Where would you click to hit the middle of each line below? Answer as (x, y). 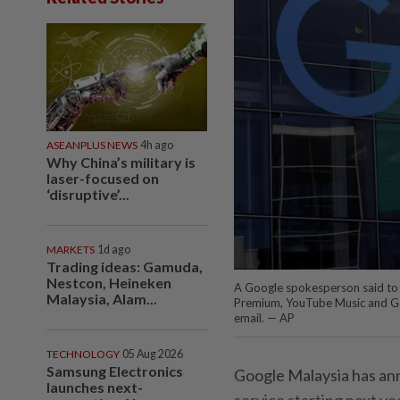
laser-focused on (103, 178)
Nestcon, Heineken (109, 282)
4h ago (157, 145)
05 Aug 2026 (153, 354)
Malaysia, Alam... (102, 298)
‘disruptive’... (88, 194)
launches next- (95, 387)
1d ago (114, 249)
